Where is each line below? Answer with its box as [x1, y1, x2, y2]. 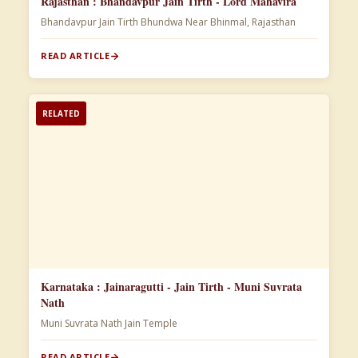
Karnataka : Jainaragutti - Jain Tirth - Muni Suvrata [41, 278, 302, 296]
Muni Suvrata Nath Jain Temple [65, 316, 177, 331]
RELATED [42, 108, 80, 120]
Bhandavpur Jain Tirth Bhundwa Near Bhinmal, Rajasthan [210, 15, 296, 30]
